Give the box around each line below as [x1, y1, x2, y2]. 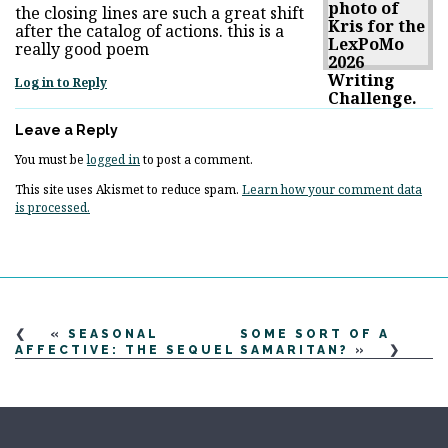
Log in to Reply [15, 73, 107, 91]
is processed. [15, 198, 90, 216]
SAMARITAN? [240, 342, 350, 357]
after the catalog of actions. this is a [15, 19, 284, 42]
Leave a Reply [15, 121, 118, 138]
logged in [87, 150, 140, 168]
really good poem [15, 37, 149, 60]
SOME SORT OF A [240, 326, 391, 341]
